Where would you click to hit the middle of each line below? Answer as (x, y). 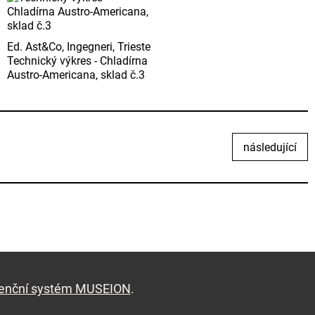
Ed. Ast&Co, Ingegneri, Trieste (79, 47)
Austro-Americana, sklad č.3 (76, 75)
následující (270, 148)
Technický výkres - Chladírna (77, 61)
